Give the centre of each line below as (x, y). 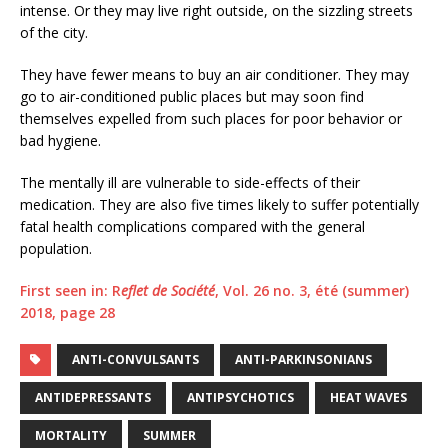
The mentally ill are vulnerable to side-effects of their (190, 183)
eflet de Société (168, 291)
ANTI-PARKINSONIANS (303, 360)
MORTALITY (71, 436)
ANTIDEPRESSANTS (93, 398)
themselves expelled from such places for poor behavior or (211, 119)
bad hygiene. (60, 141)
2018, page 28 (67, 313)
